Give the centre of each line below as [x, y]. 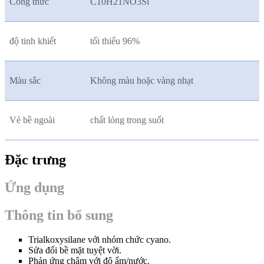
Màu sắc [25, 80]
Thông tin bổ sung [59, 215]
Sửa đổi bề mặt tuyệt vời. [75, 250]
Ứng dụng [34, 187]
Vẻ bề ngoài [32, 120]
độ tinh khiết [33, 41]
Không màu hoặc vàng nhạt [142, 80]
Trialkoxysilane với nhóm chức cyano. [100, 240]
